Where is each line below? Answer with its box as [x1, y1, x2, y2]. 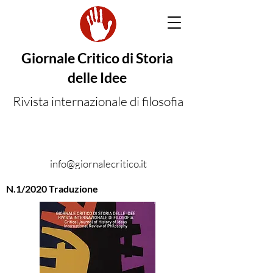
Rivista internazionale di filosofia [13, 93, 183, 109]
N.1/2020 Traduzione [6, 183, 98, 194]
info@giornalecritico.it [49, 157, 147, 170]
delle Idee [68, 69, 127, 86]
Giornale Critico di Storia [21, 49, 173, 66]
